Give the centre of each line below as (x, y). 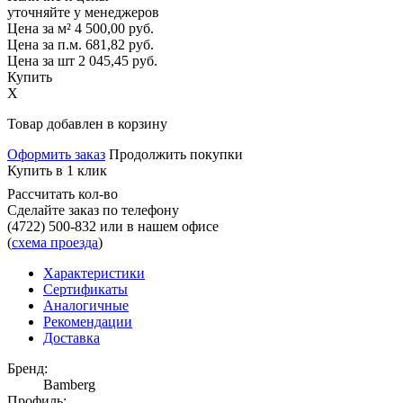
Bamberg (69, 384)
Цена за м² (39, 28)
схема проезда (55, 242)
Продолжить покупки (176, 154)
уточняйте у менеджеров (83, 12)
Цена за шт (41, 60)
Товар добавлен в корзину (87, 123)
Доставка (72, 337)
